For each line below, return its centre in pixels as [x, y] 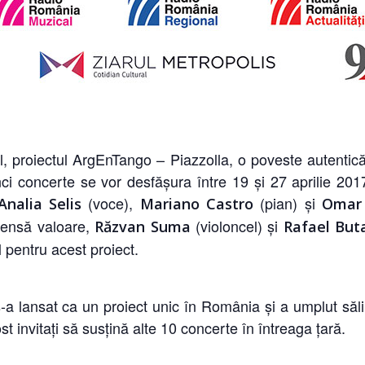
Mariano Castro [196, 204]
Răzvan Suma [143, 226]
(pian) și [284, 203]
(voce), [110, 203]
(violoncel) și [237, 226]
